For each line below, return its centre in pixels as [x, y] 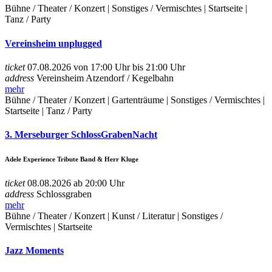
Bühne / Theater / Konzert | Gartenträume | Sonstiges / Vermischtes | [135, 100]
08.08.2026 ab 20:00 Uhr [75, 183]
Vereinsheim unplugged [53, 43]
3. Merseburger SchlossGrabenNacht [81, 135]
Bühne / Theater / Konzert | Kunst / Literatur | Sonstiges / [114, 216]
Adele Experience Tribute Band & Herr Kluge [72, 159]
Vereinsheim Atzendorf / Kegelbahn [105, 78]
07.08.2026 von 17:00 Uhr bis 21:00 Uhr [105, 67]
